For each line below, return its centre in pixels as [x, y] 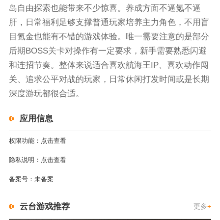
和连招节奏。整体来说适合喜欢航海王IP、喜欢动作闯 [109, 65]
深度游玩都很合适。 [46, 94]
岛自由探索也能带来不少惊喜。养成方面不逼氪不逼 [105, 8]
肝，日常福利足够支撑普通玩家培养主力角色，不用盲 [109, 23]
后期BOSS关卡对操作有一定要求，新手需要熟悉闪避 [108, 51]
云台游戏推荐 [44, 206]
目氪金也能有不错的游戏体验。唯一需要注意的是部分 [109, 37]
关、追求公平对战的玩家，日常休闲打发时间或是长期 [109, 80]
